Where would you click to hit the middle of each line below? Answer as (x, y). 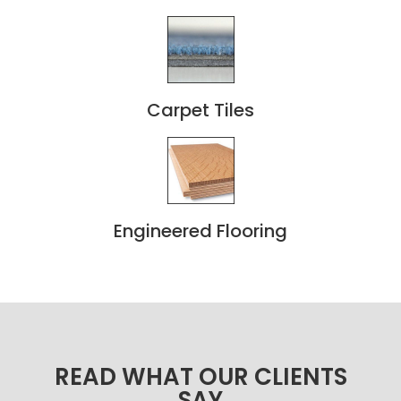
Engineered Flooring (200, 230)
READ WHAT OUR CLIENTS (200, 376)
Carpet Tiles (200, 110)
